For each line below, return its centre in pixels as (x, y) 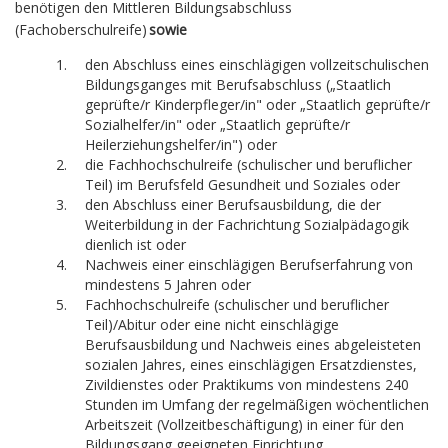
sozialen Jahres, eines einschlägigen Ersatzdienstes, (251, 365)
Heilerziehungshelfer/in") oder (183, 145)
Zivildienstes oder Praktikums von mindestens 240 (247, 385)
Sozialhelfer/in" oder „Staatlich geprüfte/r (217, 125)
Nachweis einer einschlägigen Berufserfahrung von (249, 265)
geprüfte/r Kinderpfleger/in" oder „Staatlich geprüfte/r (257, 105)
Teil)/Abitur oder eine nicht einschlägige (212, 325)
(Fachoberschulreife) (82, 30)
